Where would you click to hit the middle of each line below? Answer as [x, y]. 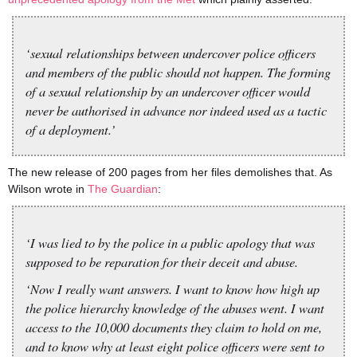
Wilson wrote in [48, 189]
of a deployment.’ [71, 129]
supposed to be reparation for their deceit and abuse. [162, 261]
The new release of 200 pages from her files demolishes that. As [170, 172]
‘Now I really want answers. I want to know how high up [173, 288]
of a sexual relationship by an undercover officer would [168, 91]
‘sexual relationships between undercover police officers [171, 53]
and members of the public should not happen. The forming [178, 72]
